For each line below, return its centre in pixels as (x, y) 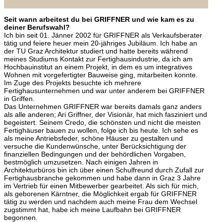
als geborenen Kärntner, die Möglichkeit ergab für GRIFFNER (100, 194)
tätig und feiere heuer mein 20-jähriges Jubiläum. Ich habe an (101, 43)
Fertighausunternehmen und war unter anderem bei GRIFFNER (104, 90)
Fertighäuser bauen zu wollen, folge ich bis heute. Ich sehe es (101, 130)
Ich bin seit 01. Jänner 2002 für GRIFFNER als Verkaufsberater (103, 35)
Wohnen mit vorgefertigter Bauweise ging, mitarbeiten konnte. (101, 75)
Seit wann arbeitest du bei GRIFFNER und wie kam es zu (99, 19)
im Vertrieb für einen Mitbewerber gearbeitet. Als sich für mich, (101, 186)
